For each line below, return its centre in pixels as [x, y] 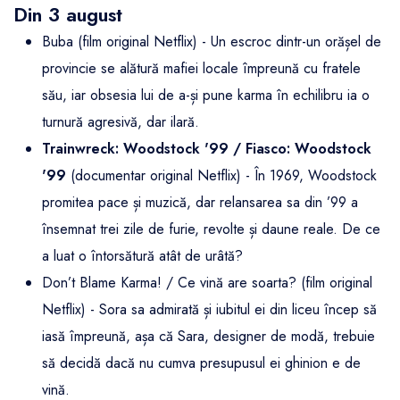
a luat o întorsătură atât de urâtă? [142, 256]
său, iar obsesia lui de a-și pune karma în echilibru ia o [206, 96]
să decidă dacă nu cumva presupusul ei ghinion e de [201, 363]
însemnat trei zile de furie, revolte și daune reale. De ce [211, 229]
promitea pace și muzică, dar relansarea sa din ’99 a [200, 203]
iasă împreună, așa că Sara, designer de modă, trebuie [208, 337]
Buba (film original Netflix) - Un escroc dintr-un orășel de [212, 42]
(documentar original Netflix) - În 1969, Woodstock [221, 176]
